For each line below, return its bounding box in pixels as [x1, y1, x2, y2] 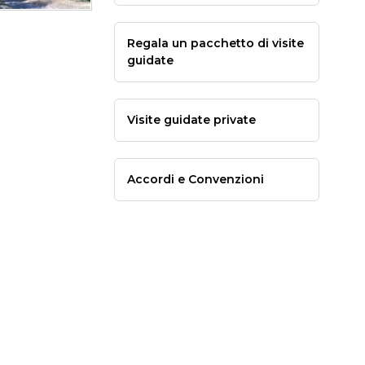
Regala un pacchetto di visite [126, 36, 304, 51]
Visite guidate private [126, 112, 256, 127]
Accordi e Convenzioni [126, 172, 264, 187]
